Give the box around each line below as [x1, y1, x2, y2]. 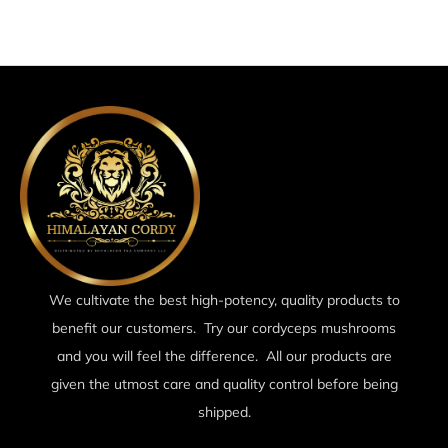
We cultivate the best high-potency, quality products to [48, 290, 400, 309]
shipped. [197, 402, 251, 421]
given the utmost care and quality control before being [50, 374, 398, 393]
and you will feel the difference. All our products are [56, 346, 392, 365]
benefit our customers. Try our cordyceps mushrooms [52, 318, 396, 337]
